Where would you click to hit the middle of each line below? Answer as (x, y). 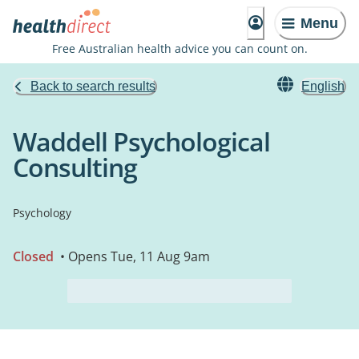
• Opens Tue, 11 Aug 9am (133, 256)
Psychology (42, 213)
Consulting (75, 167)
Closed (33, 256)
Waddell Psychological (141, 141)
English (323, 86)
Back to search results (93, 86)
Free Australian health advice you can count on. (179, 48)
